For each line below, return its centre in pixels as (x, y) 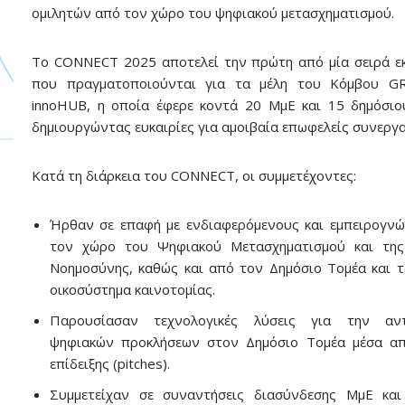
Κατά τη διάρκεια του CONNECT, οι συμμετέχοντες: (194, 176)
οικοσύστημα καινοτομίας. (132, 290)
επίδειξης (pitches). (110, 364)
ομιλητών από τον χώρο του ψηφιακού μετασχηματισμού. (213, 13)
